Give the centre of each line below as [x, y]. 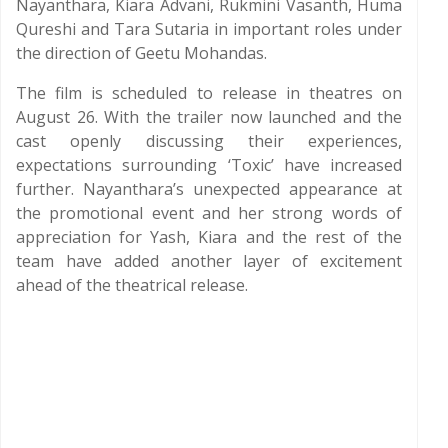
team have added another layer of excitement [209, 261]
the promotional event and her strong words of [209, 213]
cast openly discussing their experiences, [209, 141]
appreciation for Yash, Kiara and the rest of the [209, 237]
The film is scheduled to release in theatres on [209, 93]
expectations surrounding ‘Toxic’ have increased [209, 165]
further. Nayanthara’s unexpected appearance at [209, 189]
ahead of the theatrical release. [132, 285]
